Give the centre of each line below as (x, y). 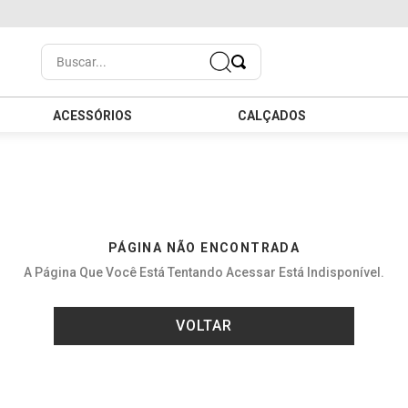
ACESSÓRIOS (92, 116)
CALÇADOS (272, 116)
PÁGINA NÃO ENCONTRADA (204, 248)
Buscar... (68, 51)
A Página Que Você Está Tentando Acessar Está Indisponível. (204, 273)
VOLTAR (204, 326)
